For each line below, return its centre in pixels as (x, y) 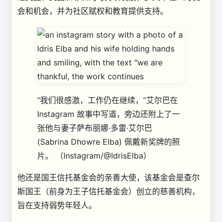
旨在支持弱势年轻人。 (58, 205)
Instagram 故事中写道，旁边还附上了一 (109, 114)
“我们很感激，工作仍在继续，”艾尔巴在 (108, 100)
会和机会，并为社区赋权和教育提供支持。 (93, 11)
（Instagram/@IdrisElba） (103, 156)
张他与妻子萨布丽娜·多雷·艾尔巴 (95, 128)
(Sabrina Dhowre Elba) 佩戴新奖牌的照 (109, 142)
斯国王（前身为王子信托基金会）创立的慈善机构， (109, 191)
